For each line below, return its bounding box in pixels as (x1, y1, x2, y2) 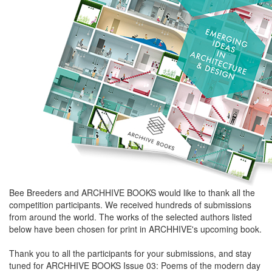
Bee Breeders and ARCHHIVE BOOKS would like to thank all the (9, 186, 255, 199)
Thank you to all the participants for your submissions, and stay (9, 247, 251, 260)
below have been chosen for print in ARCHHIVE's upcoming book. (9, 223, 262, 236)
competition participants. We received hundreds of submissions (9, 199, 251, 211)
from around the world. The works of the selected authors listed (9, 211, 252, 223)
